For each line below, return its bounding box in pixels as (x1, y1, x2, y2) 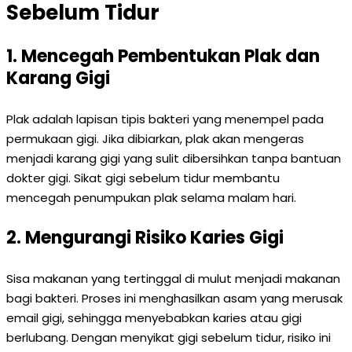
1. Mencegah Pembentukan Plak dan (6, 44, 320, 68)
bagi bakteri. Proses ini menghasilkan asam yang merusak (6, 290, 343, 306)
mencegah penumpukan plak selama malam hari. (6, 189, 296, 206)
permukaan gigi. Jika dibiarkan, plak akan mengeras (6, 130, 304, 147)
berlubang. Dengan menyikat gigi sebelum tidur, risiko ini (6, 329, 331, 346)
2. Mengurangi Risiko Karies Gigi (6, 225, 284, 250)
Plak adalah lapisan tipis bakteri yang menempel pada (6, 111, 324, 127)
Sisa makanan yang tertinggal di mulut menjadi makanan (6, 270, 340, 287)
